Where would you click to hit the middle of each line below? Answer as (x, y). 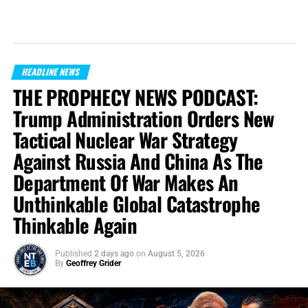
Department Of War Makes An (125, 183)
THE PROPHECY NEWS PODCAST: (135, 97)
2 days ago (114, 254)
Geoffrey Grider (93, 264)
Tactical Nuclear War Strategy (125, 140)
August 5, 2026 (176, 254)
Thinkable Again (75, 225)
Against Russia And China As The (138, 161)
